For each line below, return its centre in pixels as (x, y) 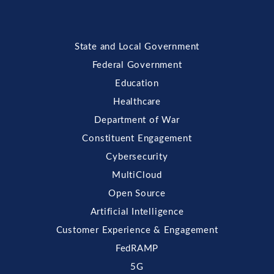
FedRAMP (137, 249)
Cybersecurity (137, 157)
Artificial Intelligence (137, 212)
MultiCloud (137, 176)
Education (137, 84)
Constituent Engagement (137, 139)
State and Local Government (137, 47)
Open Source (137, 194)
